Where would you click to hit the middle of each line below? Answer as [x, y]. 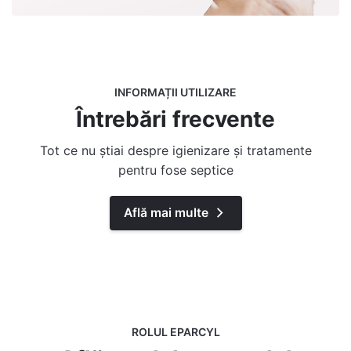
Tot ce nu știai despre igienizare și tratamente [175, 150]
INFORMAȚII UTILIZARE [175, 92]
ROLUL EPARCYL [175, 331]
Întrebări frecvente [175, 119]
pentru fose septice [175, 170]
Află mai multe [166, 212]
